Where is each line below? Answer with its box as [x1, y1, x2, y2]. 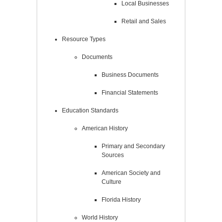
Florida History [102, 196, 141, 204]
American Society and [102, 169, 161, 177]
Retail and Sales [121, 18, 166, 25]
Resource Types [62, 36, 106, 43]
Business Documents [102, 71, 159, 79]
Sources [102, 152, 124, 159]
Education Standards [62, 107, 118, 114]
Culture [102, 178, 121, 186]
